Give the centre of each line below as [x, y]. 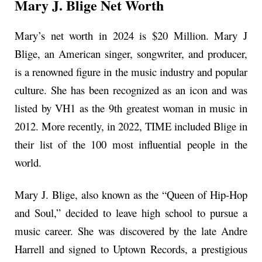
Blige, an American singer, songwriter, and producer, [131, 53]
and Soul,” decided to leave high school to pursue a [131, 213]
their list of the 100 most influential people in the [131, 144]
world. [28, 162]
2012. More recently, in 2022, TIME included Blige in [131, 126]
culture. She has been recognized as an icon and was [131, 89]
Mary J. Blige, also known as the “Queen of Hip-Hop [131, 195]
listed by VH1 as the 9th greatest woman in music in [131, 108]
